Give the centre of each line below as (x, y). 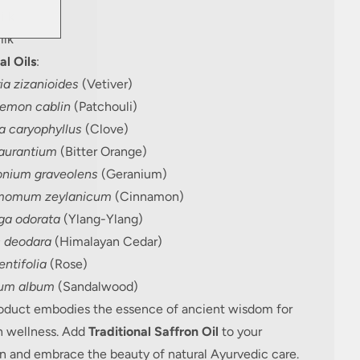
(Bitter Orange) (102, 151)
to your (240, 331)
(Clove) (105, 129)
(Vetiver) (105, 84)
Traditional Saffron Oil (153, 331)
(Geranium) (132, 174)
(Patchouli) (104, 106)
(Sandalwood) (96, 286)
